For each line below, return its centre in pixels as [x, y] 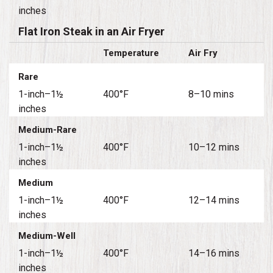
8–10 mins [211, 94]
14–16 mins [214, 253]
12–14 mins [214, 200]
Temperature [131, 53]
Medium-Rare [48, 129]
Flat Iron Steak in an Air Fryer [91, 31]
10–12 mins [214, 147]
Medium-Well [47, 236]
